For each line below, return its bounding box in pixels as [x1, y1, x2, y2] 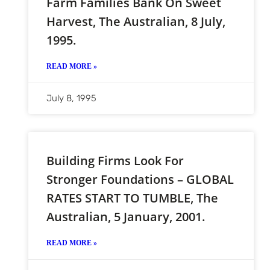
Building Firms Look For [46, 152, 184, 169]
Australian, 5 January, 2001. [46, 208, 205, 225]
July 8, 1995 [46, 92, 96, 104]
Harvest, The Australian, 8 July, [46, 13, 225, 30]
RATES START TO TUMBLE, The [46, 189, 218, 206]
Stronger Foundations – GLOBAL [46, 171, 234, 187]
